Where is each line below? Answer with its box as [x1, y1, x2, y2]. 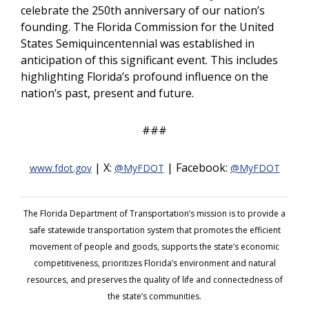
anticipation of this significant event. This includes [21, 52, 278, 68]
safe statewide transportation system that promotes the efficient [28, 224, 281, 236]
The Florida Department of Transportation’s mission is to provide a [23, 208, 286, 219]
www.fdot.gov [29, 161, 92, 175]
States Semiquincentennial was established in [21, 36, 255, 51]
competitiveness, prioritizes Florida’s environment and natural [33, 257, 276, 269]
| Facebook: [163, 160, 230, 175]
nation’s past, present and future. [21, 86, 194, 101]
